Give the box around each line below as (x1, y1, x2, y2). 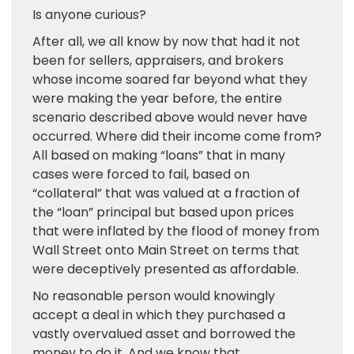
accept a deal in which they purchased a (32, 306, 285, 324)
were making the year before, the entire (32, 89, 282, 107)
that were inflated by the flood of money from (32, 222, 319, 240)
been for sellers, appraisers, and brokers (32, 51, 284, 70)
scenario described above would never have (32, 108, 307, 126)
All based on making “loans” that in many (32, 146, 285, 164)
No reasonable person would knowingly (32, 287, 275, 305)
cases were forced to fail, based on (32, 165, 250, 183)
